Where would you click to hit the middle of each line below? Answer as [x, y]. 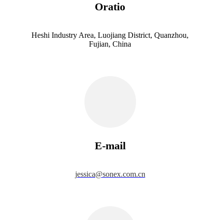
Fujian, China [110, 44]
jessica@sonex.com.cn [110, 174]
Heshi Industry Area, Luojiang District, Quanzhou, [110, 35]
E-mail [110, 145]
